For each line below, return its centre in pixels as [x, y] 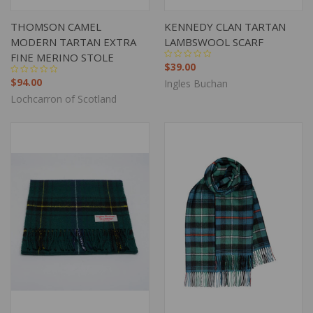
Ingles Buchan [196, 83]
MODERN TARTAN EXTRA [73, 42]
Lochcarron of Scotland [64, 99]
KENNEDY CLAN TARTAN [225, 26]
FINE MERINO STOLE [62, 57]
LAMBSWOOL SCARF [213, 42]
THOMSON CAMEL [56, 26]
